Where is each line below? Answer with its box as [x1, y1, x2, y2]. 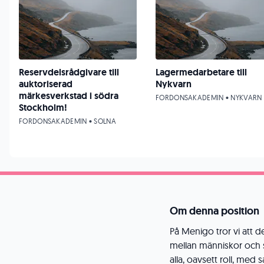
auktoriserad [19, 78, 72, 90]
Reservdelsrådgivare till [19, 66, 119, 78]
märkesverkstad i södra [19, 90, 118, 102]
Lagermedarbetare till [156, 66, 247, 78]
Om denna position [170, 204, 259, 218]
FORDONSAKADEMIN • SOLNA [19, 117, 116, 126]
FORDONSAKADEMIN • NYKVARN [156, 93, 262, 102]
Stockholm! [19, 101, 67, 114]
